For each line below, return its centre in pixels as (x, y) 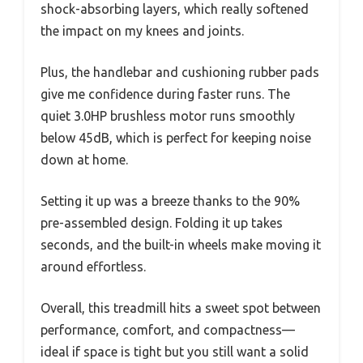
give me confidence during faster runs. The (165, 94)
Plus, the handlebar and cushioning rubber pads (180, 72)
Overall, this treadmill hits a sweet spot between (181, 307)
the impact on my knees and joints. (142, 30)
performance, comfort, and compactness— (168, 329)
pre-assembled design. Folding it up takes (162, 222)
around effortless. (93, 266)
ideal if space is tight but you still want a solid (175, 351)
